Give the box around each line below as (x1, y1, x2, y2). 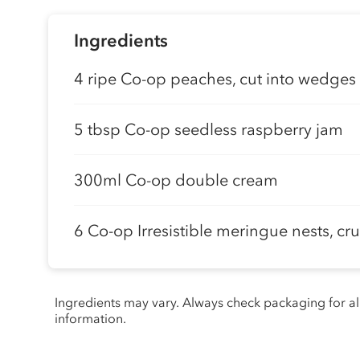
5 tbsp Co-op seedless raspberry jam (74, 120, 343, 139)
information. (55, 310, 126, 326)
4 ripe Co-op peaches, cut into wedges (74, 69, 356, 88)
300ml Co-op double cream (74, 170, 278, 190)
